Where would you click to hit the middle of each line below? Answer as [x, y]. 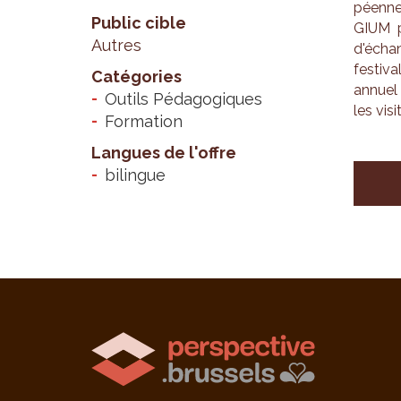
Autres [116, 45]
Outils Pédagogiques [183, 99]
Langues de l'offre [164, 153]
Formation [144, 121]
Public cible [139, 23]
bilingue [135, 175]
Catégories [137, 77]
